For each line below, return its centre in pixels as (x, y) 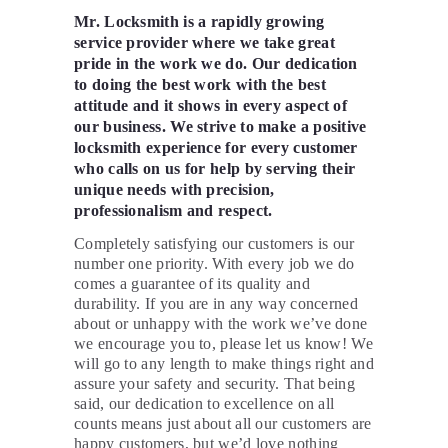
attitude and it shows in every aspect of (211, 106)
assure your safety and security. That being (214, 384)
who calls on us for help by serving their (215, 169)
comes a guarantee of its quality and (192, 284)
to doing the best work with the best (200, 85)
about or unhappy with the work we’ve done (221, 324)
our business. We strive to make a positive (220, 127)
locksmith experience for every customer (216, 148)
